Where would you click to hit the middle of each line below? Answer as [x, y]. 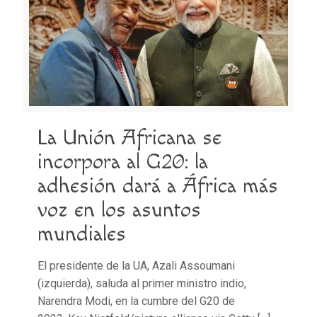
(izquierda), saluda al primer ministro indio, [142, 283]
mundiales [82, 234]
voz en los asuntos [119, 210]
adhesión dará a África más [158, 186]
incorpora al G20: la [123, 162]
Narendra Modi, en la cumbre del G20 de [136, 301]
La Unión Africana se [129, 138]
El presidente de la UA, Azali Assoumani [136, 265]
